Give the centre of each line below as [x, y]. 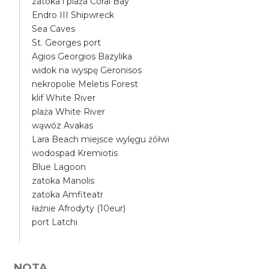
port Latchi [55, 222]
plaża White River [69, 112]
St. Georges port [67, 43]
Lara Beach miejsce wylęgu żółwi [101, 139]
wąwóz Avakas [63, 125]
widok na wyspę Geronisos [87, 70]
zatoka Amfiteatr [68, 195]
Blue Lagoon [59, 167]
